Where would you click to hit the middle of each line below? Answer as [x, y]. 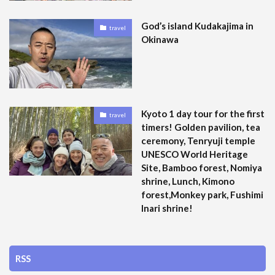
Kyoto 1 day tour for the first [203, 113]
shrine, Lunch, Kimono [188, 181]
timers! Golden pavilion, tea [201, 127]
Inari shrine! [167, 208]
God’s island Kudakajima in [197, 26]
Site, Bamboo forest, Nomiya [202, 167]
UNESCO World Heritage [195, 154]
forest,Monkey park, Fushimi [202, 194]
